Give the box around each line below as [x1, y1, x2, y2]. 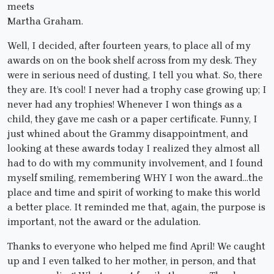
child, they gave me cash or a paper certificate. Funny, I [7, 113, 257, 125]
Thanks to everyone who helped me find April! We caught [7, 240, 265, 253]
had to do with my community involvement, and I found [7, 157, 263, 169]
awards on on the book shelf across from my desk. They [7, 54, 257, 67]
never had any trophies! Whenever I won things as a [7, 98, 242, 111]
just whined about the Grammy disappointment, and [7, 128, 248, 140]
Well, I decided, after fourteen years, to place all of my [7, 40, 251, 52]
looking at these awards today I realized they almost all [7, 143, 260, 155]
